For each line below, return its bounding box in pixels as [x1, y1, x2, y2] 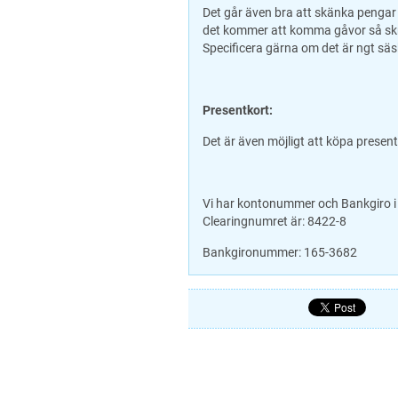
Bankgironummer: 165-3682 [203, 245, 357, 259]
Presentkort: [203, 103, 273, 117]
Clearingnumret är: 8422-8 [203, 214, 346, 228]
